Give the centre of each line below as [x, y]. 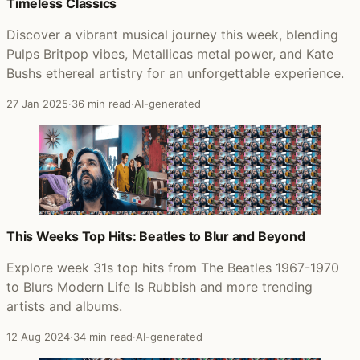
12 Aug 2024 [38, 336]
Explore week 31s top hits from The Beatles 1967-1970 [173, 267]
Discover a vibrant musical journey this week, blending [172, 34]
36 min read [101, 103]
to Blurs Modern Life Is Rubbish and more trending [160, 286]
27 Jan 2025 [37, 103]
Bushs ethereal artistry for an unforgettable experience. [175, 73]
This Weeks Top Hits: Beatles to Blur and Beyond [156, 236]
